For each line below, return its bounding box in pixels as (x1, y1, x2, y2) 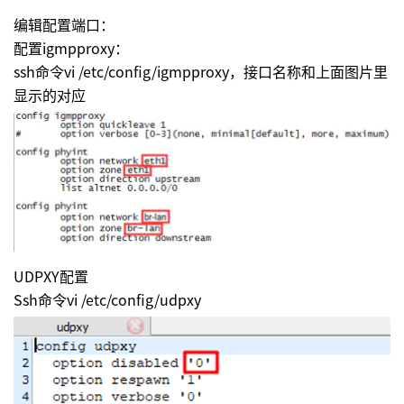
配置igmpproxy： (14, 36, 129, 59)
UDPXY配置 (14, 265, 88, 288)
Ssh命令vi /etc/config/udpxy (14, 289, 201, 311)
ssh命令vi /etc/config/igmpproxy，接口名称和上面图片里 (14, 60, 388, 82)
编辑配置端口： (14, 13, 115, 35)
